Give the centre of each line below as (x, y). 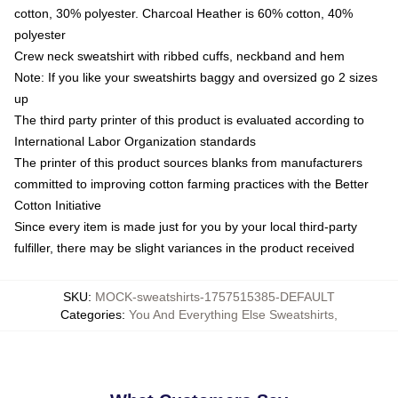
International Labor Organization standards (135, 141)
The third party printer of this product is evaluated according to (189, 120)
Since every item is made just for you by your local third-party (186, 227)
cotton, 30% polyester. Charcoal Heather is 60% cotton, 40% (183, 13)
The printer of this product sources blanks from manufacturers (188, 163)
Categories (91, 314)
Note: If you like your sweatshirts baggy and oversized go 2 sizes (196, 77)
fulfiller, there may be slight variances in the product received (184, 248)
